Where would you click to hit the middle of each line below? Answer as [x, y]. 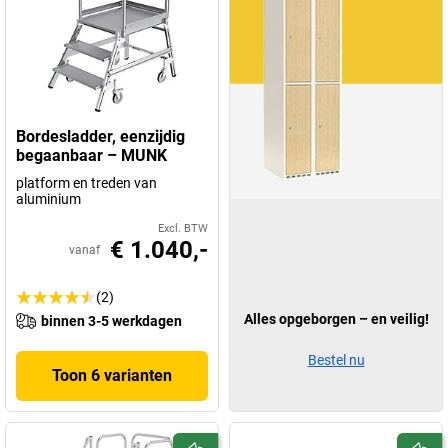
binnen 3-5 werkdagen [111, 320]
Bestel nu [336, 359]
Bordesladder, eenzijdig [100, 136]
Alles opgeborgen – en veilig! [336, 318]
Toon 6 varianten [112, 375]
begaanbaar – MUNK [91, 155]
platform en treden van [86, 182]
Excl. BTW [183, 228]
